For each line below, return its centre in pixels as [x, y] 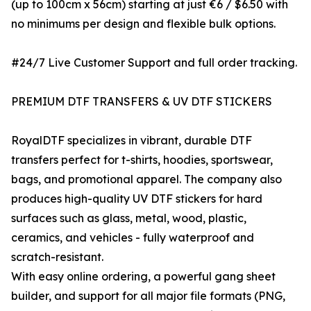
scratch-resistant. [57, 257]
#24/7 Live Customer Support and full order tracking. [154, 63]
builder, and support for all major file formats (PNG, [148, 296]
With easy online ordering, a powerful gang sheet [143, 277]
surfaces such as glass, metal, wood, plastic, [129, 218]
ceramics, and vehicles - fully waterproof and [133, 238]
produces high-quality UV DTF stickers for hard [137, 199]
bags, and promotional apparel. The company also [146, 179]
